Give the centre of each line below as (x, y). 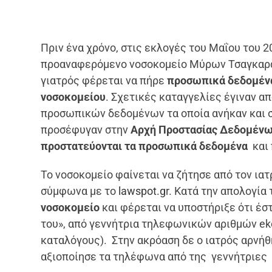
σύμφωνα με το (80, 191)
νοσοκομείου (73, 97)
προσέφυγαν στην (86, 129)
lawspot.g (142, 191)
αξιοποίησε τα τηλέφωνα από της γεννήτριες (154, 256)
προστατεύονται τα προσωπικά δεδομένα (144, 146)
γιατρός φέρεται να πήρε (104, 80)
